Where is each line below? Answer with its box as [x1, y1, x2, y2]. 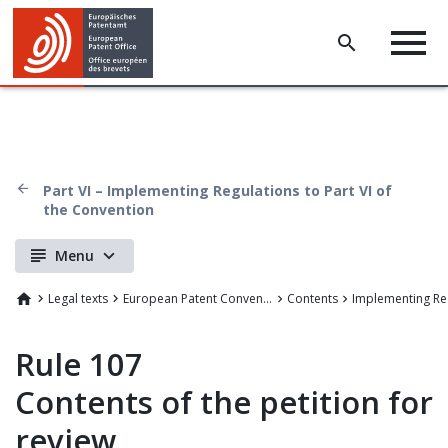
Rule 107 [15, 343, 143, 385]
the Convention [43, 200, 154, 219]
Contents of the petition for [15, 381, 433, 423]
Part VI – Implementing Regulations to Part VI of [43, 181, 392, 200]
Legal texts [48, 290, 108, 307]
